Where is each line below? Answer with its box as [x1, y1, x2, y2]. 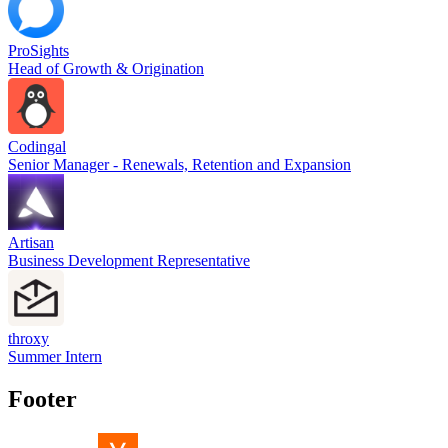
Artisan [8, 234, 54, 251]
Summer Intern [8, 348, 102, 365]
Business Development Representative [8, 252, 250, 269]
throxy [8, 330, 49, 347]
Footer [8, 385, 77, 412]
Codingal [8, 138, 66, 155]
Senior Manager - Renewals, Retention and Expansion [8, 156, 351, 173]
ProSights [8, 42, 69, 59]
